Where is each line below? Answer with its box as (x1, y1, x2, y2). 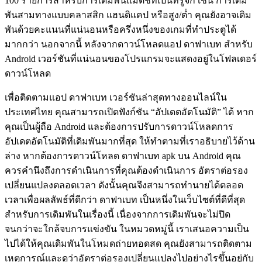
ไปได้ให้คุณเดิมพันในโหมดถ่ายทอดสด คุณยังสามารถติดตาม (5, 239, 252, 249)
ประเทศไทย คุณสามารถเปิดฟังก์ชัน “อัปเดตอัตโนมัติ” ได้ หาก (5, 107, 254, 118)
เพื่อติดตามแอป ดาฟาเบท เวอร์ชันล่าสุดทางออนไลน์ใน (5, 92, 227, 103)
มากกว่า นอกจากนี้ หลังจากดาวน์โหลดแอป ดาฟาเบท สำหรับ (5, 39, 253, 50)
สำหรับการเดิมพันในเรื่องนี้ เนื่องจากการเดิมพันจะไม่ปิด (5, 209, 230, 220)
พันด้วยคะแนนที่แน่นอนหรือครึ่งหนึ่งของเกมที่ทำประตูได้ (5, 25, 236, 35)
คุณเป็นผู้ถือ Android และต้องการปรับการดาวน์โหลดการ (5, 122, 233, 132)
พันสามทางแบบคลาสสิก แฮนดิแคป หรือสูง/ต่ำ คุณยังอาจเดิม (5, 10, 251, 20)
